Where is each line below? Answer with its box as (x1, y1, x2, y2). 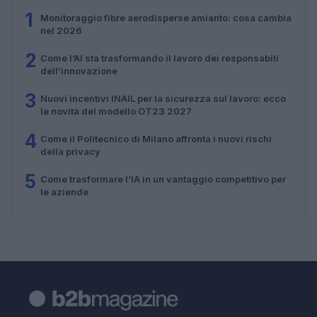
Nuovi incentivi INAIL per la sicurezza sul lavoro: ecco (40, 92, 286, 104)
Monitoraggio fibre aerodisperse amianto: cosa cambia (40, 11, 292, 23)
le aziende (40, 185, 88, 197)
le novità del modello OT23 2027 (40, 105, 192, 117)
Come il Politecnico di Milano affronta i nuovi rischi (40, 132, 272, 144)
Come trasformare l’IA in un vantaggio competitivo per (40, 173, 286, 185)
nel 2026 (40, 24, 82, 36)
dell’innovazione (40, 64, 117, 76)
